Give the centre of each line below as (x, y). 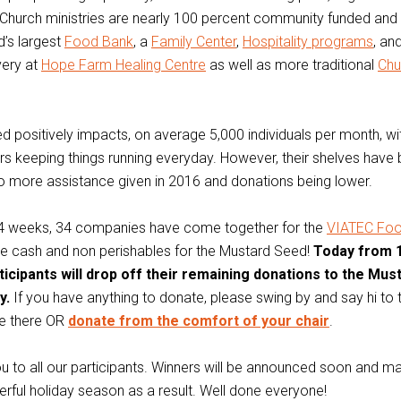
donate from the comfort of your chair (199, 321)
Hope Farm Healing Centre (124, 65)
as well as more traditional (292, 65)
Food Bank (99, 42)
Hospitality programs (308, 42)
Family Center (194, 42)
